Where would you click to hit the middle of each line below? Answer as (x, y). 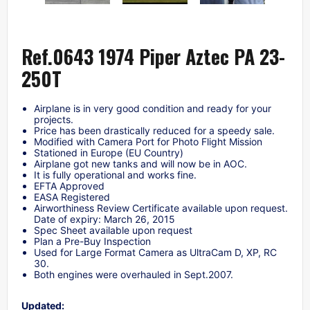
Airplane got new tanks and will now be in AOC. (140, 164)
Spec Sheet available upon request (113, 230)
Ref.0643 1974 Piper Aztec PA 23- (153, 57)
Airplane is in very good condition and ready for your (153, 109)
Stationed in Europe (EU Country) (109, 153)
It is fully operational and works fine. (115, 175)
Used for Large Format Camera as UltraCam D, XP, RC (155, 253)
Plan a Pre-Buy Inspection (92, 241)
